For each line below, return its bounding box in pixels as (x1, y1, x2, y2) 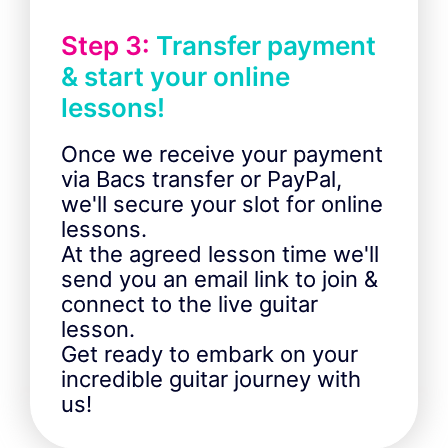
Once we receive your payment (61, 141, 383, 168)
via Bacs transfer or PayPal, (61, 166, 342, 193)
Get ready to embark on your (61, 341, 358, 368)
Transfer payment (150, 30, 376, 62)
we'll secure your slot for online (61, 191, 383, 218)
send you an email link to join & (61, 266, 378, 293)
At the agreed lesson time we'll (61, 241, 379, 268)
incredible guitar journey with (61, 366, 361, 393)
